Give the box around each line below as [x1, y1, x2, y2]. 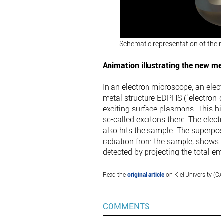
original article [127, 170, 164, 179]
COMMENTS [102, 200, 150, 212]
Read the [102, 170, 127, 179]
